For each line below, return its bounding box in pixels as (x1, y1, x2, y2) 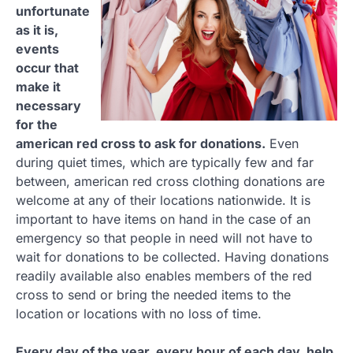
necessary (16, 97, 81, 113)
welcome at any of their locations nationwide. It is (16, 191, 310, 208)
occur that (16, 59, 79, 76)
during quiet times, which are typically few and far (16, 154, 314, 170)
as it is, (16, 21, 58, 38)
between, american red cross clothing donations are (16, 173, 325, 189)
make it (16, 78, 61, 95)
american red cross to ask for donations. (16, 135, 266, 151)
